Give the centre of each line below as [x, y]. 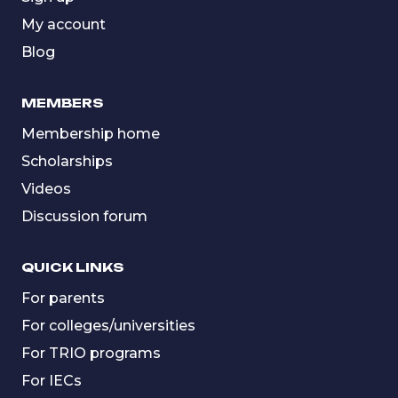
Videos [46, 188]
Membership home [91, 133]
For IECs [52, 380]
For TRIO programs [91, 353]
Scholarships [67, 161]
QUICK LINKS [72, 267]
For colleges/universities [108, 325]
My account [64, 24]
